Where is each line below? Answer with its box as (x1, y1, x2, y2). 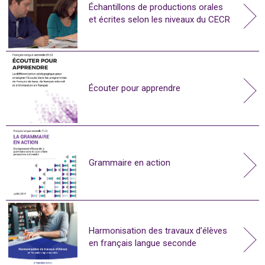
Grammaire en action (89, 157, 170, 168)
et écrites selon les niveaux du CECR (89, 14, 230, 25)
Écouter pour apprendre (89, 82, 180, 93)
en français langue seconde (89, 238, 196, 249)
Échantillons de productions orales (89, 2, 223, 13)
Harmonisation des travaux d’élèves (89, 225, 227, 237)
